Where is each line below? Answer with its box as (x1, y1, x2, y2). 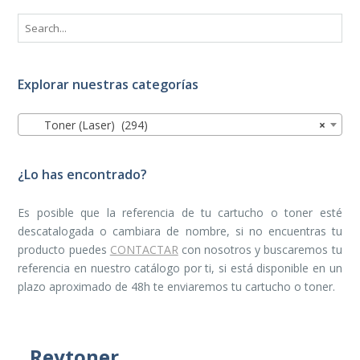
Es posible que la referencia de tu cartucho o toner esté (18, 205, 342, 221)
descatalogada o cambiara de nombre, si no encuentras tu (18, 223, 342, 239)
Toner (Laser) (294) (25, 117, 149, 133)
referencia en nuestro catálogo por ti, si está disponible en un (18, 260, 342, 276)
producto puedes (18, 242, 110, 258)
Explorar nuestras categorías (18, 76, 199, 94)
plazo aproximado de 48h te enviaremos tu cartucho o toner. (18, 279, 336, 295)
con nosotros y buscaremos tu (178, 242, 342, 258)
